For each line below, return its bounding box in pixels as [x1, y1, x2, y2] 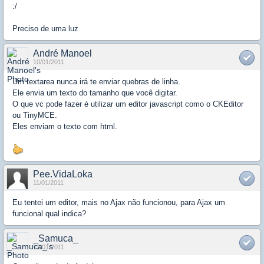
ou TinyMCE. [12, 111, 57, 120]
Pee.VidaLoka [33, 169, 93, 180]
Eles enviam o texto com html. [12, 122, 117, 131]
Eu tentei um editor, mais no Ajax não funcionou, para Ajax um [12, 198, 225, 207]
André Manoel [33, 48, 92, 58]
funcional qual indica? [12, 209, 86, 219]
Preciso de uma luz [12, 24, 78, 33]
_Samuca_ [33, 233, 78, 244]
